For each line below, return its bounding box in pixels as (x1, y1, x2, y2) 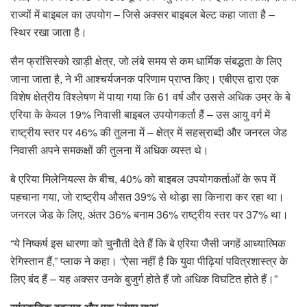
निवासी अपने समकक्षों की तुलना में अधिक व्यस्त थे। (10, 141, 209, 158)
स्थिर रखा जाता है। (10, 23, 87, 40)
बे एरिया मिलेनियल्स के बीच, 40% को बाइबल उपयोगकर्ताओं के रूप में (10, 170, 275, 186)
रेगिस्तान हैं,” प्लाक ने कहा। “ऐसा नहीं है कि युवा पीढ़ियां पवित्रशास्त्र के (10, 252, 288, 269)
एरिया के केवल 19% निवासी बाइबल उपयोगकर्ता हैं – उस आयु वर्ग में (10, 106, 270, 122)
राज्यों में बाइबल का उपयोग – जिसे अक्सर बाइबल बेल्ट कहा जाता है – (10, 5, 275, 22)
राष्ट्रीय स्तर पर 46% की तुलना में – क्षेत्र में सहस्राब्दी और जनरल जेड (10, 123, 287, 140)
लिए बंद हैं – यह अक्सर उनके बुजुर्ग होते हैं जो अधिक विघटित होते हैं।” (10, 270, 278, 286)
